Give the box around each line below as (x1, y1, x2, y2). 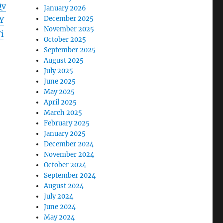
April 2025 (44, 98, 77, 107)
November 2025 (44, 24, 95, 33)
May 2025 (44, 87, 75, 96)
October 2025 (44, 35, 87, 44)
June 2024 (44, 202, 76, 211)
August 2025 (44, 56, 84, 65)
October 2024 (44, 160, 87, 169)
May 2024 (44, 213, 75, 222)
